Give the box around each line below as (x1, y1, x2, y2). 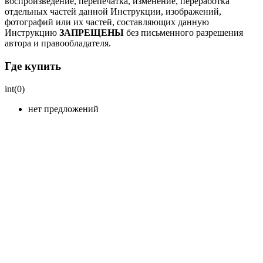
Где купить (5, 60, 61, 73)
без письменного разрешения (124, 28, 243, 38)
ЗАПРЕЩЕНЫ (59, 28, 124, 38)
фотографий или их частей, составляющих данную (5, 17, 209, 28)
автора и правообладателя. (5, 38, 111, 49)
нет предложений (28, 103, 99, 114)
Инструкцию (5, 28, 59, 38)
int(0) (5, 83, 25, 94)
